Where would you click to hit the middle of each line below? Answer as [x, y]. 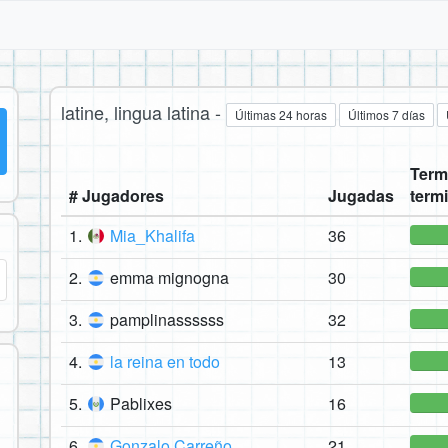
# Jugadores [116, 196]
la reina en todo [165, 362]
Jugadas [361, 196]
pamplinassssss [167, 320]
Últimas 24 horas [281, 115]
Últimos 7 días [386, 115]
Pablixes [141, 404]
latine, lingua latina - [143, 112]
